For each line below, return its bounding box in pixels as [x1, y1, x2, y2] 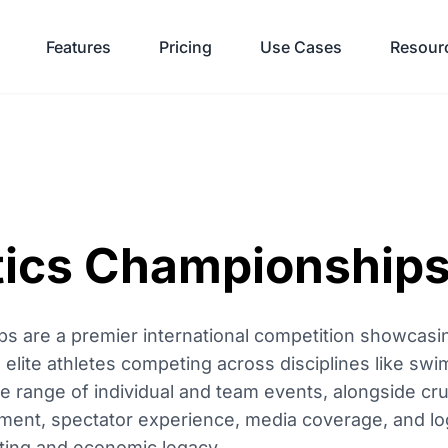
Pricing [159, 36, 212, 57]
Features [46, 36, 111, 57]
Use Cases [260, 36, 342, 57]
